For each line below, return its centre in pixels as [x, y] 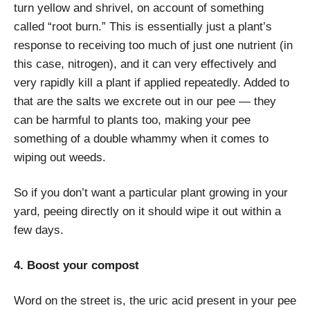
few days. [39, 230]
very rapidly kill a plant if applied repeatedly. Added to [152, 82]
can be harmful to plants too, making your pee [132, 120]
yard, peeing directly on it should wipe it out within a [147, 211]
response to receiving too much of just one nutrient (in [153, 45]
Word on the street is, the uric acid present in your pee [155, 300]
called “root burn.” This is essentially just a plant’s [143, 26]
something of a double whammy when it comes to [141, 138]
